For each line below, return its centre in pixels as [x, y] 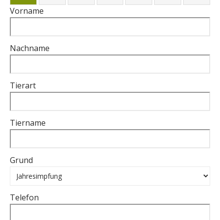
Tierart [23, 85]
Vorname [27, 11]
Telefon [24, 197]
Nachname [30, 48]
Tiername [28, 123]
